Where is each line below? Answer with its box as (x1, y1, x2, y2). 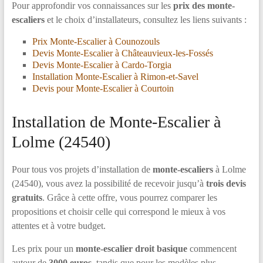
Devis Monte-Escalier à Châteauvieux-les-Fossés (32, 48, 213, 58)
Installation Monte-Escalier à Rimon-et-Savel (32, 72, 198, 82)
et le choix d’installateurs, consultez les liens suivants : (44, 15, 247, 25)
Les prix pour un (11, 244, 76, 254)
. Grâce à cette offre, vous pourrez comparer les (42, 193, 217, 203)
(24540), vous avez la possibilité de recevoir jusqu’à (11, 178, 206, 188)
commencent (187, 244, 237, 254)
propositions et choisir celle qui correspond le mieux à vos (11, 207, 225, 217)
